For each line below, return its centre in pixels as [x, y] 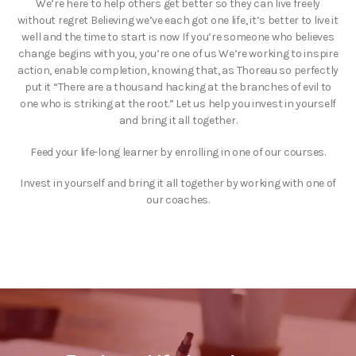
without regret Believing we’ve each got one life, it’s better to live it [178, 21]
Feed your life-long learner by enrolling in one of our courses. [178, 152]
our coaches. [178, 199]
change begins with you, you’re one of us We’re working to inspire [178, 54]
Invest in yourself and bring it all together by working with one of [178, 183]
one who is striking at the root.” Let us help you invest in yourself [178, 104]
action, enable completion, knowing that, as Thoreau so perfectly [178, 71]
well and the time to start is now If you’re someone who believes [178, 37]
